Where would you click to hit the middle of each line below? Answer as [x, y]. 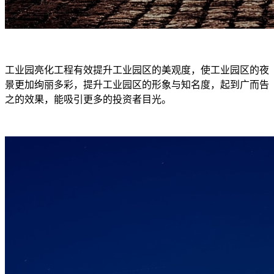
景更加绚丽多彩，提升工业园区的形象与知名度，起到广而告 [137, 84]
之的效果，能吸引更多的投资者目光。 [88, 99]
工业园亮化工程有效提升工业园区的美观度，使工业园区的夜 [137, 70]
